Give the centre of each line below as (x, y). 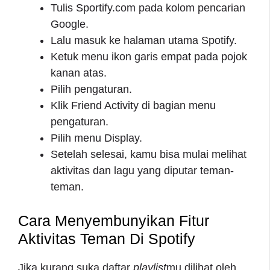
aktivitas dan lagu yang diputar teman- (142, 170)
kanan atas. (79, 73)
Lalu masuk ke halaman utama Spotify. (144, 40)
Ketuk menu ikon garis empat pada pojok (149, 56)
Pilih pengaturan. (91, 89)
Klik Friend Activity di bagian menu (133, 105)
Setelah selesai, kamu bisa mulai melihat (149, 154)
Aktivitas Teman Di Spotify (107, 238)
